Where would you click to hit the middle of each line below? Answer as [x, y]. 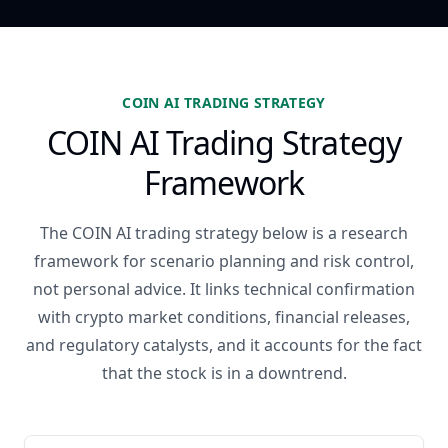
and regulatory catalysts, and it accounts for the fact [224, 345]
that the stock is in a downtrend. [224, 373]
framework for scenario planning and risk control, [224, 261]
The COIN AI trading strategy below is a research [224, 233]
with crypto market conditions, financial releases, [224, 317]
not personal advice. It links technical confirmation [224, 289]
